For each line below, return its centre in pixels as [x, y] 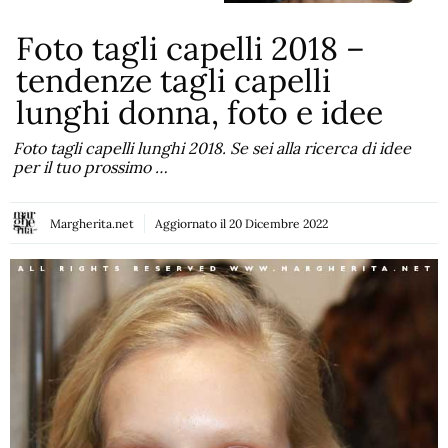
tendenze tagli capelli [174, 80]
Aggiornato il [192, 223]
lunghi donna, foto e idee [200, 112]
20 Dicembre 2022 [278, 223]
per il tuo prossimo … [91, 167]
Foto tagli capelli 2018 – [191, 48]
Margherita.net [92, 223]
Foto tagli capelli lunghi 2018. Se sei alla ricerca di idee [212, 148]
